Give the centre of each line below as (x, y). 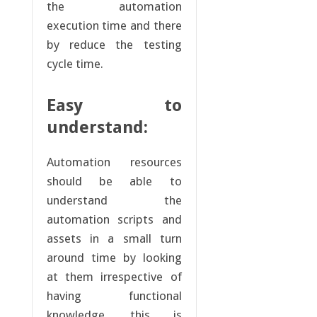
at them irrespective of (114, 277)
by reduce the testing (114, 45)
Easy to (114, 106)
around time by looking (114, 258)
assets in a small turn (114, 239)
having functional (114, 296)
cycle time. (75, 64)
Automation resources (114, 162)
